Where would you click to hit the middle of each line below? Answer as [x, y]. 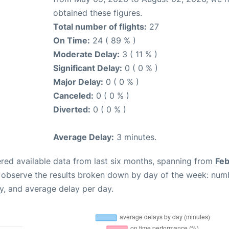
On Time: [72, 40]
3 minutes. [135, 137]
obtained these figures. [98, 13]
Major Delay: [78, 82]
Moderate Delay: [86, 54]
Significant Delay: [88, 68]
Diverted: [72, 109]
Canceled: [73, 95]
